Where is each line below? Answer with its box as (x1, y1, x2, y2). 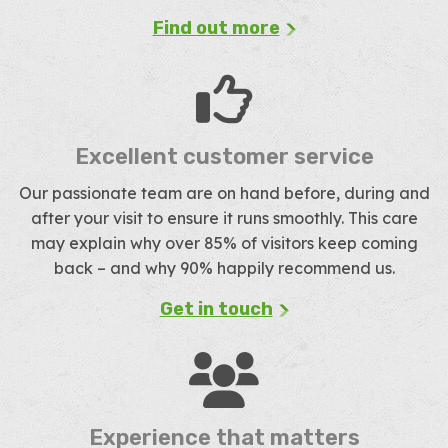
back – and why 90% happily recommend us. (53, 258, 395, 278)
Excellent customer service (74, 143, 374, 170)
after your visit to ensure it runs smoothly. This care (30, 208, 418, 228)
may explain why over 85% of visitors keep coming (30, 233, 418, 253)
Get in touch (159, 298, 273, 320)
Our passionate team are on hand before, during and (18, 183, 430, 203)
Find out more (152, 17, 280, 39)
